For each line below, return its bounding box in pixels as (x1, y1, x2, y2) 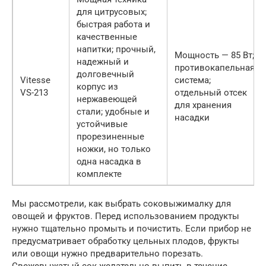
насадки (175, 112, 210, 123)
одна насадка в (77, 156, 141, 167)
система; (175, 75, 211, 86)
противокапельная (175, 62, 255, 74)
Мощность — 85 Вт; (175, 50, 254, 61)
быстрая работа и (77, 19, 150, 30)
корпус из (77, 81, 118, 93)
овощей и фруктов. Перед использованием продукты (12, 211, 239, 222)
